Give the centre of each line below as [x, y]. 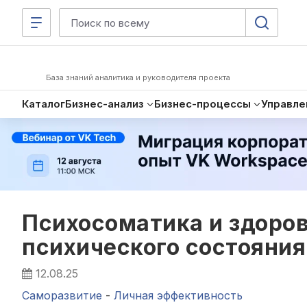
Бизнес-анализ [105, 104]
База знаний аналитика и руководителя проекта [138, 77]
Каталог [44, 104]
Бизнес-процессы [202, 104]
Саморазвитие [62, 295]
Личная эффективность [178, 295]
